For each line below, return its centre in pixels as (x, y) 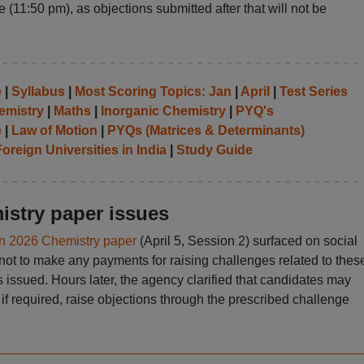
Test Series (313, 91)
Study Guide (214, 150)
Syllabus (38, 91)
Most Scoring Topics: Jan (153, 91)
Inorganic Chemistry (163, 111)
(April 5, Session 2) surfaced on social (247, 241)
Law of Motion (54, 130)
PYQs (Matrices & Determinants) (206, 130)
